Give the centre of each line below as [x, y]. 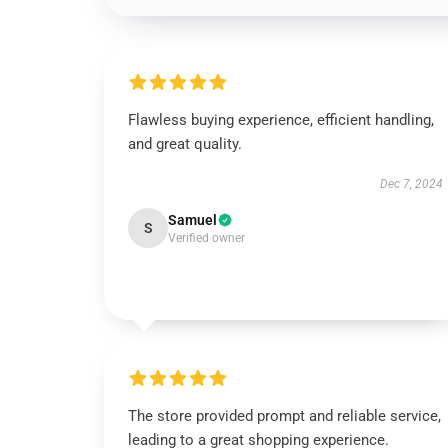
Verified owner [206, 238]
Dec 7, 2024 [411, 184]
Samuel [192, 220]
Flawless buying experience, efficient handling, [281, 120]
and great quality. [185, 144]
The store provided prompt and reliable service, [284, 416]
